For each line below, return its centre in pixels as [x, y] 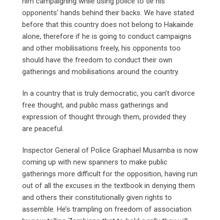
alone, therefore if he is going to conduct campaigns [107, 36]
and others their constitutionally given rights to [97, 197]
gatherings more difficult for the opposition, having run [110, 174]
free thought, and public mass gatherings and [95, 105]
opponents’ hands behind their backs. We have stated [108, 13]
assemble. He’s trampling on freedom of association [107, 209]
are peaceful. [43, 128]
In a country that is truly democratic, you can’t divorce [109, 93]
